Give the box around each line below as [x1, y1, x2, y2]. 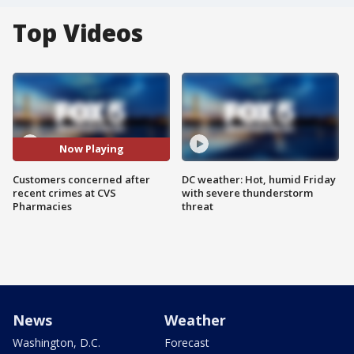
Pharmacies [13, 198, 72, 213]
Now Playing [58, 141, 124, 156]
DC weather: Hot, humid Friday [182, 171, 336, 186]
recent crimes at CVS [13, 185, 116, 200]
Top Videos [13, 17, 143, 49]
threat [182, 198, 213, 213]
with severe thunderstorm [182, 185, 313, 200]
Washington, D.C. [13, 334, 100, 350]
